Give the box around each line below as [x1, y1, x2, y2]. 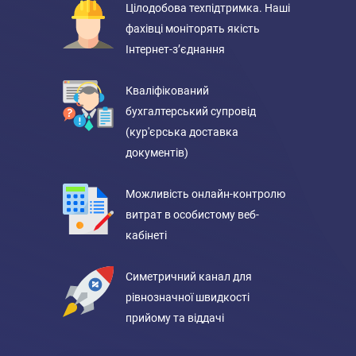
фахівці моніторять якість [126, 22, 260, 35]
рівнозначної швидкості [126, 291, 250, 304]
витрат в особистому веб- [126, 208, 259, 221]
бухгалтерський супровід [126, 105, 256, 118]
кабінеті [126, 229, 167, 242]
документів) [126, 146, 188, 159]
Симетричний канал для [126, 270, 252, 283]
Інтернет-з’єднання [126, 43, 225, 56]
